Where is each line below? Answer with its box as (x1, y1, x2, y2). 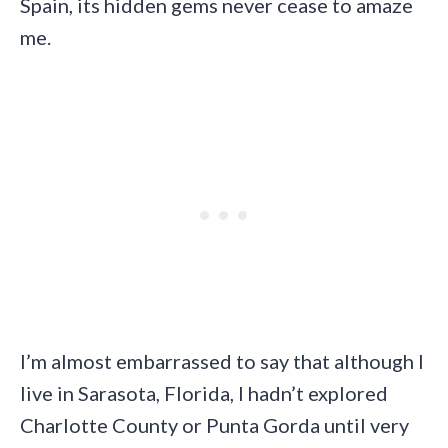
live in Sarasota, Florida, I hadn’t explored (20, 381, 388, 405)
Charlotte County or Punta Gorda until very (20, 413, 409, 437)
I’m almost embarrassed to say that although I (20, 349, 424, 373)
